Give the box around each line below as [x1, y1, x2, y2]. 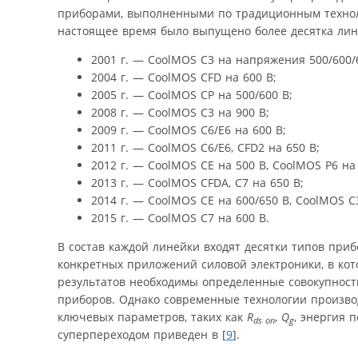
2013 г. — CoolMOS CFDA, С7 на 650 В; [91, 174, 304, 190]
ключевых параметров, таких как [58, 308, 247, 324]
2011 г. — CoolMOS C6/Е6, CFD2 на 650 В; [91, 139, 320, 155]
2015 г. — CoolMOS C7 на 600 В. [91, 209, 269, 225]
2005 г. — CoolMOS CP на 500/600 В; [91, 86, 292, 102]
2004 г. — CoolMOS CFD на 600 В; [91, 69, 276, 85]
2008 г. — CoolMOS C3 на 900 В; [91, 104, 269, 120]
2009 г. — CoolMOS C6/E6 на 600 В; [91, 121, 286, 137]
